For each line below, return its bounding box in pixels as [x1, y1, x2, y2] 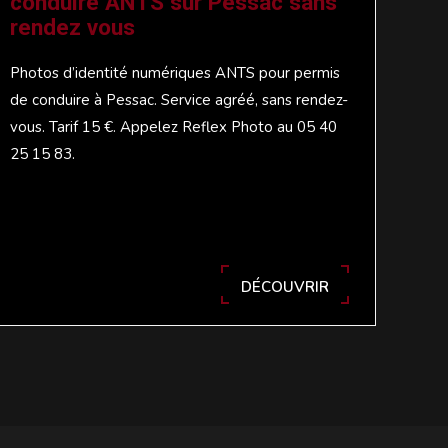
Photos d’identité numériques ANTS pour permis [10, 62, 341, 83]
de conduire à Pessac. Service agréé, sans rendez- [10, 89, 349, 110]
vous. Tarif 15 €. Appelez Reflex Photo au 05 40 [10, 116, 338, 137]
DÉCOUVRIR [240, 276, 329, 297]
